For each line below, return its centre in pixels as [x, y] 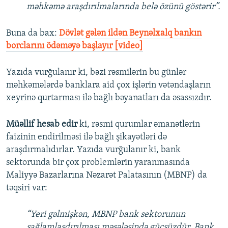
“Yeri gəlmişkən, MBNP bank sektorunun [106, 215]
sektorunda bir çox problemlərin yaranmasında [98, 163]
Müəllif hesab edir [42, 125]
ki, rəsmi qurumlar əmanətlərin [139, 125]
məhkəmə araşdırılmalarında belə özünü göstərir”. [123, 7]
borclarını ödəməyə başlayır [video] [75, 46]
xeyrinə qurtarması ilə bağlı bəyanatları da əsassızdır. [109, 98]
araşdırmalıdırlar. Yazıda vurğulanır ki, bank [93, 150]
